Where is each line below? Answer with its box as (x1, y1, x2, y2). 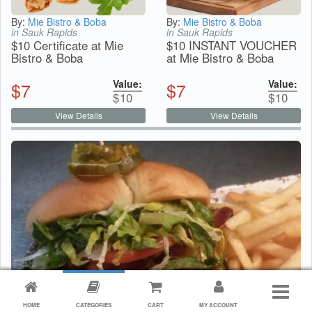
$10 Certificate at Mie (11, 36, 123, 54)
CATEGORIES (75, 301, 111, 309)
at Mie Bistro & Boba (166, 49, 274, 67)
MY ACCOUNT (199, 301, 238, 309)
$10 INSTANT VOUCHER (166, 36, 297, 54)
